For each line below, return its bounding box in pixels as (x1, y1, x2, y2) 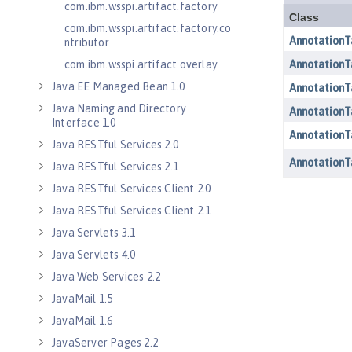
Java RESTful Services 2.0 (52, 138, 178, 151)
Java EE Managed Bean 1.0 (52, 80, 185, 93)
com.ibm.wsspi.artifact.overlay (64, 58, 218, 71)
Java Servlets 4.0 (52, 248, 136, 261)
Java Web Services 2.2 (52, 270, 161, 283)
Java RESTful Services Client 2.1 (52, 204, 211, 217)
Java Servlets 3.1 (52, 226, 136, 239)
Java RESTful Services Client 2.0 (52, 182, 211, 195)
